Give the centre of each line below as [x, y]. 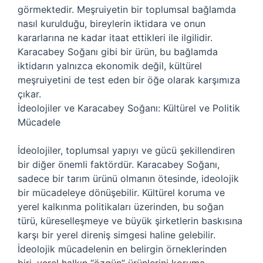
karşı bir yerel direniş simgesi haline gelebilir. [117, 235]
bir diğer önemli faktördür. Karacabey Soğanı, [119, 164]
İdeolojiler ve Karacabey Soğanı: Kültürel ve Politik [129, 108]
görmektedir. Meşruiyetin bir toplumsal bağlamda [127, 9]
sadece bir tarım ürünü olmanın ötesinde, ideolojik [128, 178]
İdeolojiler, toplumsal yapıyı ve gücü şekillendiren [126, 150]
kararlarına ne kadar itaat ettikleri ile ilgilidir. [115, 38]
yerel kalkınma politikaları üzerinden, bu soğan [121, 207]
